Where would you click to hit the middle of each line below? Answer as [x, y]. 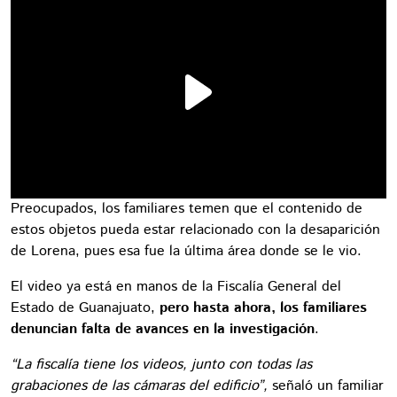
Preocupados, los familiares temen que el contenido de [187, 208]
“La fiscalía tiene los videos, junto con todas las [161, 364]
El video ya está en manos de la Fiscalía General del [176, 286]
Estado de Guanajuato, [85, 307]
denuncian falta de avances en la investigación [163, 329]
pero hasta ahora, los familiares [263, 307]
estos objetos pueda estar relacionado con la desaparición [195, 230]
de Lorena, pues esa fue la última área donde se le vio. [186, 251]
